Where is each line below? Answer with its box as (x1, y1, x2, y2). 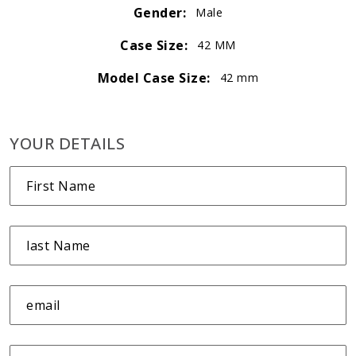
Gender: (133, 3, 187, 21)
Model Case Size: (97, 68, 211, 87)
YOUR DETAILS (10, 131, 125, 154)
